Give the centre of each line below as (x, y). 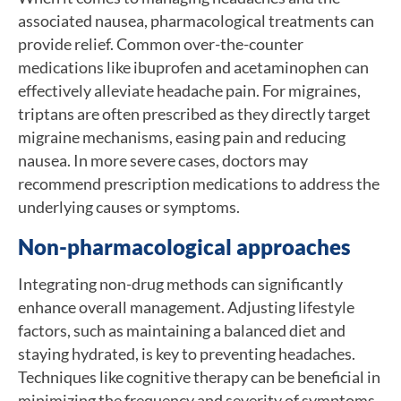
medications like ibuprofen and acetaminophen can (193, 67)
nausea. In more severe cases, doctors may (163, 160)
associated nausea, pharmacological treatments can (196, 20)
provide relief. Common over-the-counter (161, 43)
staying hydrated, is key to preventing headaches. (187, 353)
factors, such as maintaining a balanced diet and (182, 330)
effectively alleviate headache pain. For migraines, (189, 90)
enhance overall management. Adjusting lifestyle (186, 307)
